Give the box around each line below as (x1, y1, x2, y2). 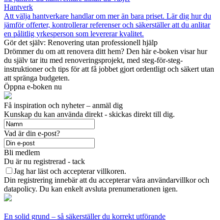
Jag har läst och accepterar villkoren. (14, 167, 126, 176)
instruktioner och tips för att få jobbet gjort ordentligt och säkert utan (4, 65, 214, 74)
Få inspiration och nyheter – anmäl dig (4, 101, 123, 110)
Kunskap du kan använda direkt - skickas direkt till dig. (4, 110, 175, 119)
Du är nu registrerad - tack (4, 157, 85, 166)
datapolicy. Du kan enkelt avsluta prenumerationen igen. (4, 185, 178, 193)
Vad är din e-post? (4, 129, 60, 138)
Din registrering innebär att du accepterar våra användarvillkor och (4, 176, 209, 185)
